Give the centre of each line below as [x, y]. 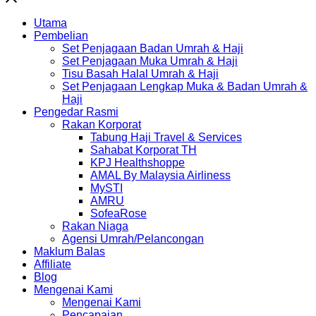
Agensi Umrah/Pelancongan [133, 239]
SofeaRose [119, 214]
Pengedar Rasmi [76, 112]
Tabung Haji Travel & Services [166, 138]
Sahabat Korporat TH [144, 150]
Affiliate [53, 265]
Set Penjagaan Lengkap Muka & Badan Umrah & [185, 87]
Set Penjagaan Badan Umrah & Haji [153, 49]
